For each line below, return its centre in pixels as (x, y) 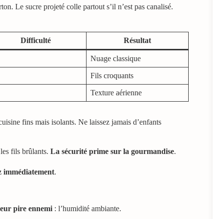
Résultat (137, 40)
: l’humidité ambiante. (87, 208)
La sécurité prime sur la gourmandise (112, 151)
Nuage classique (116, 58)
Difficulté (35, 40)
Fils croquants (112, 75)
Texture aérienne (116, 92)
